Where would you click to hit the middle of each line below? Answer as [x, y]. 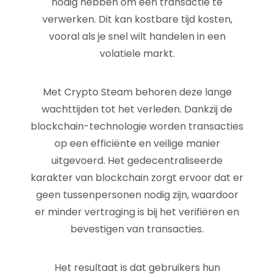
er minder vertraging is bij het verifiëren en [137, 212]
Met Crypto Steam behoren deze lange [137, 92]
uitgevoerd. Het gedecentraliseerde [137, 161]
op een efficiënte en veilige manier [137, 143]
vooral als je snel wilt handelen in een [137, 36]
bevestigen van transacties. [137, 229]
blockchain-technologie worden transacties [137, 126]
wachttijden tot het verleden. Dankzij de [137, 109]
